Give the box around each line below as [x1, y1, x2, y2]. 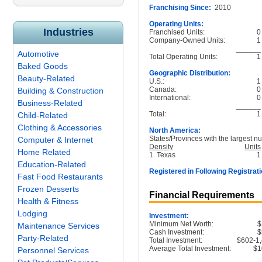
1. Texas [149, 151, 175, 159]
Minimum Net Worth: [149, 220, 213, 228]
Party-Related [18, 233, 68, 243]
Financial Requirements [149, 190, 254, 200]
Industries [43, 26, 94, 38]
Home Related [18, 147, 71, 157]
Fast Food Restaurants [18, 172, 103, 181]
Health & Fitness [18, 196, 78, 206]
